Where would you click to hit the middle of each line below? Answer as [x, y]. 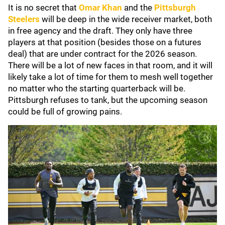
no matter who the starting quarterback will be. [97, 88]
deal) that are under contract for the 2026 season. [102, 54]
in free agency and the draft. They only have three [100, 31]
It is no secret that [43, 8]
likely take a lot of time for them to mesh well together [110, 77]
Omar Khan [100, 8]
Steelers [24, 19]
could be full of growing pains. [66, 111]
